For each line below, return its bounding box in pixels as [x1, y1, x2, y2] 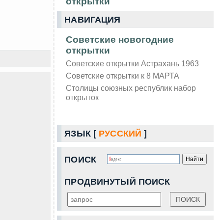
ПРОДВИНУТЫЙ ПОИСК [64, 176, 170, 187]
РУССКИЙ [99, 128, 142, 138]
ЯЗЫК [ [64, 128, 99, 138]
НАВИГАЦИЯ [64, 14, 121, 25]
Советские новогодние [66, 34, 174, 45]
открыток [66, 92, 99, 102]
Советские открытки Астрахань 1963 [66, 58, 199, 68]
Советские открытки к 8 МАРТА [66, 71, 180, 80]
